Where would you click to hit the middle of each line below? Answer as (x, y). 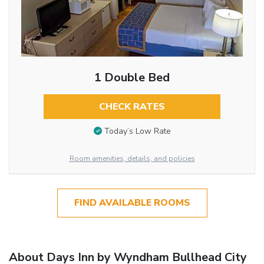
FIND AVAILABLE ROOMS (132, 203)
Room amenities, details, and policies (132, 159)
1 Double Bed (132, 78)
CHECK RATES (132, 107)
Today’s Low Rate (137, 131)
